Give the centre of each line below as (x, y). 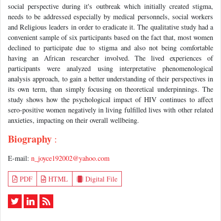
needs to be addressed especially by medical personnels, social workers (110, 17)
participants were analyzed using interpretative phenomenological (110, 69)
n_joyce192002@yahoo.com (70, 158)
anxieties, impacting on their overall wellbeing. (74, 120)
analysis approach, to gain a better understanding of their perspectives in (110, 79)
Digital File (100, 179)
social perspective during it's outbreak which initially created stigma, (110, 6)
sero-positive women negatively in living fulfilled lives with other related (110, 110)
